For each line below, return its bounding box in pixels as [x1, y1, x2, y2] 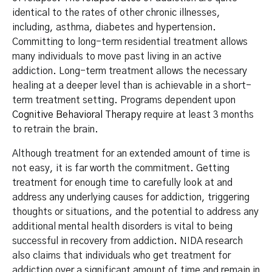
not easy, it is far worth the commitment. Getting [12, 163, 229, 174]
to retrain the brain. [12, 124, 98, 135]
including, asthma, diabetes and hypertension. [12, 22, 216, 33]
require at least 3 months [141, 110, 254, 120]
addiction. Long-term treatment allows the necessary [12, 66, 247, 76]
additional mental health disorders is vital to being [12, 222, 233, 232]
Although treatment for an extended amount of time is [12, 149, 250, 159]
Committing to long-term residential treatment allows [12, 37, 248, 47]
